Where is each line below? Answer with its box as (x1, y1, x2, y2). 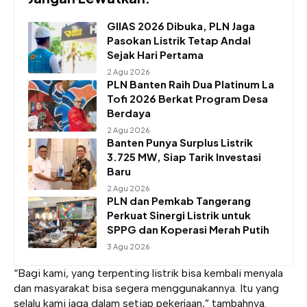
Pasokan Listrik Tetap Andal (107, 33, 251, 47)
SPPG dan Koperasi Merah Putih (107, 222, 269, 236)
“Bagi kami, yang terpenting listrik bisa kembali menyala (14, 266, 283, 280)
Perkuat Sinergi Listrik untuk (107, 208, 251, 221)
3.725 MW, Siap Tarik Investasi (107, 149, 261, 163)
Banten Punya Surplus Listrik (107, 135, 253, 149)
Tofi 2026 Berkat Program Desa (107, 91, 268, 105)
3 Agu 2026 (107, 241, 150, 251)
